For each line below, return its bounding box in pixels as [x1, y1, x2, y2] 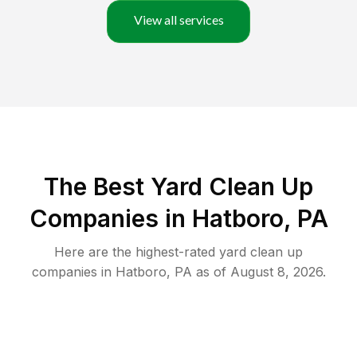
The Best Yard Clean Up [44, 172, 313, 202]
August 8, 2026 [229, 264, 323, 280]
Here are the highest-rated [54, 244, 219, 261]
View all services [133, 12, 224, 28]
